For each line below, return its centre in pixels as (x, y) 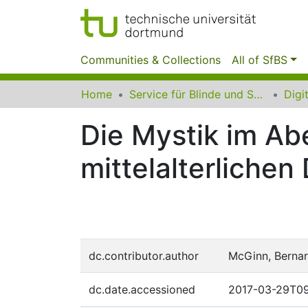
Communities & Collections (151, 60)
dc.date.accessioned (142, 289)
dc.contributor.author (144, 256)
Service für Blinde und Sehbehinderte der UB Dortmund (258, 94)
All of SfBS (260, 60)
